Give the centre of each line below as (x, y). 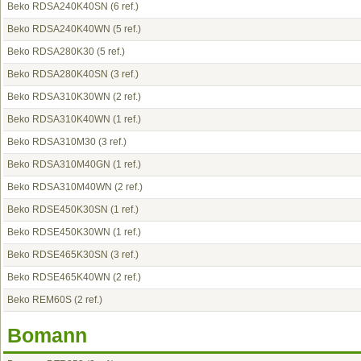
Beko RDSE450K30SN (58, 210)
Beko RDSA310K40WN (59, 119)
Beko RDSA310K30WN (59, 97)
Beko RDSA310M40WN (60, 187)
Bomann (47, 335)
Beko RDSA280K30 (51, 52)
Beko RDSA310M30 (52, 142)
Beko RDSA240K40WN (59, 29)
